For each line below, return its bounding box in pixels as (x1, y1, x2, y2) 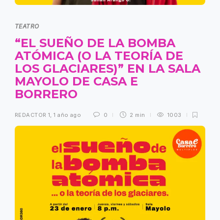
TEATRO (15, 22, 39, 30)
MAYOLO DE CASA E (15, 74, 138, 88)
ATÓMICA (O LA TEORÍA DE (15, 48, 183, 63)
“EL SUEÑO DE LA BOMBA (15, 35, 175, 50)
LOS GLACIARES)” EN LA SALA (15, 61, 200, 76)
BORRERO (15, 86, 81, 101)
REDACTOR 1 (15, 111, 51, 118)
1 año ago (54, 111, 82, 118)
